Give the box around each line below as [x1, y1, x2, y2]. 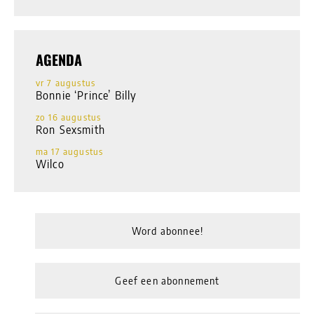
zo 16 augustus [36, 111, 102, 123]
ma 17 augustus [36, 146, 104, 157]
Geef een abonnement [115, 275, 220, 287]
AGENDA [36, 49, 82, 70]
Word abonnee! [131, 225, 204, 237]
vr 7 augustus [36, 77, 96, 88]
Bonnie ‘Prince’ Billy [36, 88, 137, 102]
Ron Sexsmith [36, 123, 105, 136]
